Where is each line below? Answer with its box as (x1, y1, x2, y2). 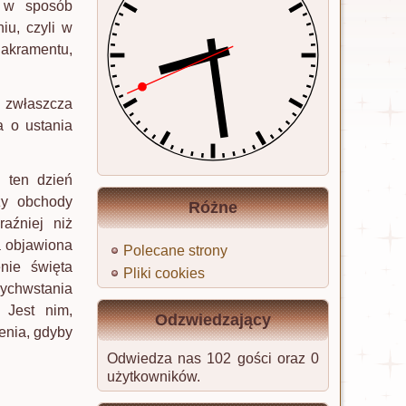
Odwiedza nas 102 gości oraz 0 (107, 351, 319, 366)
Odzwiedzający (155, 311, 271, 329)
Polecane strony (123, 243, 227, 258)
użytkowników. (107, 369, 200, 384)
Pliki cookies (123, 266, 205, 281)
